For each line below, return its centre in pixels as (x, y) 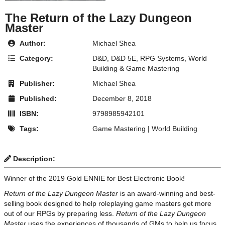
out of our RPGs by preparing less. (60, 213)
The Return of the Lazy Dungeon (98, 18)
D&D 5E (124, 59)
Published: (37, 99)
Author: (32, 43)
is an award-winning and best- (167, 193)
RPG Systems (162, 59)
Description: (33, 159)
